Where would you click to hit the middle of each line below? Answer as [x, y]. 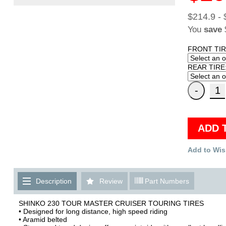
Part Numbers [166, 181]
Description [54, 181]
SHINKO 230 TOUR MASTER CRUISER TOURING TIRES [111, 203]
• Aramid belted [43, 219]
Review [111, 181]
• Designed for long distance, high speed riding [93, 211]
